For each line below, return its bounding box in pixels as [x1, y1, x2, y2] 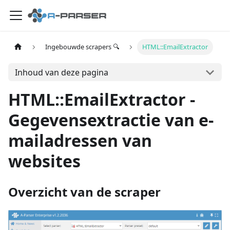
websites [8, 150, 81, 172]
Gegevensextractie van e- [8, 109, 214, 131]
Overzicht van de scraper [8, 183, 161, 200]
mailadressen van [8, 129, 152, 151]
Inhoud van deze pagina [14, 66, 108, 78]
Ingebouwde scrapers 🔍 [45, 42, 120, 52]
